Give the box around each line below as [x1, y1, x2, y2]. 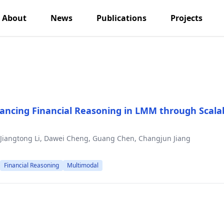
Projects [170, 12, 202, 23]
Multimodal [67, 161, 98, 169]
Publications [96, 12, 146, 23]
